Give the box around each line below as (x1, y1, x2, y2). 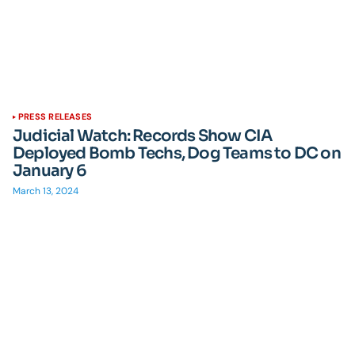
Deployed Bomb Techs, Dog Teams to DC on (13, 143, 341, 163)
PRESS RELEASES (18, 111, 93, 122)
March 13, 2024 (13, 185, 78, 197)
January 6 (13, 161, 86, 181)
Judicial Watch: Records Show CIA (13, 126, 273, 146)
